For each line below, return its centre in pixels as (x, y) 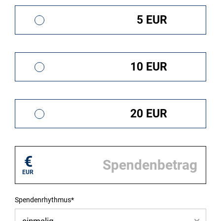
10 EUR (149, 67)
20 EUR (149, 114)
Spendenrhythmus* (44, 200)
